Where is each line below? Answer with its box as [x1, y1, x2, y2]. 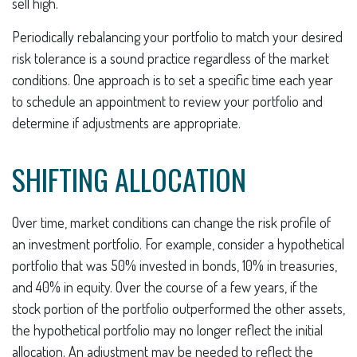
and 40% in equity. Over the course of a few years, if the [12, 278, 318, 296]
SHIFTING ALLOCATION [12, 158, 246, 200]
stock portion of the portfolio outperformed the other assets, [12, 300, 345, 317]
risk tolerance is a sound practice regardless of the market [12, 49, 329, 67]
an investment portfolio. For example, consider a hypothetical [12, 235, 344, 253]
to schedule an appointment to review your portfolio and [12, 92, 323, 110]
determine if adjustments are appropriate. [12, 114, 241, 131]
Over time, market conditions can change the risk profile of [12, 214, 331, 231]
